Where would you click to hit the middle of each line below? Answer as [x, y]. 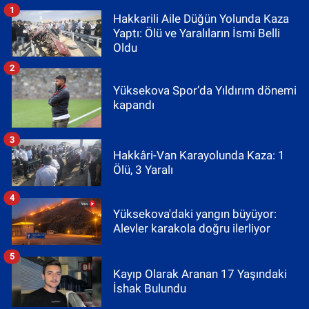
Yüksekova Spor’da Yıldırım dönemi [205, 90]
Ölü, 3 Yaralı [143, 170]
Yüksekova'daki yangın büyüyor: [195, 213]
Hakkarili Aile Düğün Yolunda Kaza [201, 18]
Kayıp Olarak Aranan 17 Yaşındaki [200, 274]
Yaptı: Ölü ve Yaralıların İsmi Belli [197, 33]
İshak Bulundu [150, 289]
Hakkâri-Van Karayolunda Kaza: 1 [199, 156]
